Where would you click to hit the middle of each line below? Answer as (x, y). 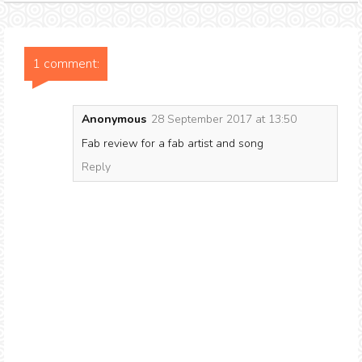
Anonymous (114, 119)
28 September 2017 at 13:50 (224, 119)
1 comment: (66, 63)
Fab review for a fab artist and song (173, 143)
